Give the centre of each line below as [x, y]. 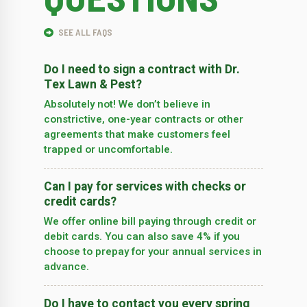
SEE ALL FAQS [84, 32]
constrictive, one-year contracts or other [144, 120]
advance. [66, 267]
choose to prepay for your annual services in [153, 252]
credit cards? [80, 202]
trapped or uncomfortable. [108, 150]
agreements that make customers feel [137, 135]
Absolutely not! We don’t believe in [127, 105]
